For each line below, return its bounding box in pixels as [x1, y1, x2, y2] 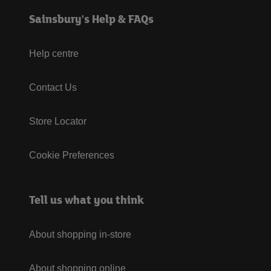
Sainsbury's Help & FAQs [29, 11, 154, 27]
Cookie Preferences [29, 150, 114, 160]
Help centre [29, 48, 79, 59]
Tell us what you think [29, 192, 144, 207]
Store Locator [29, 116, 87, 126]
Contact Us [29, 82, 77, 93]
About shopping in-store [29, 229, 131, 240]
